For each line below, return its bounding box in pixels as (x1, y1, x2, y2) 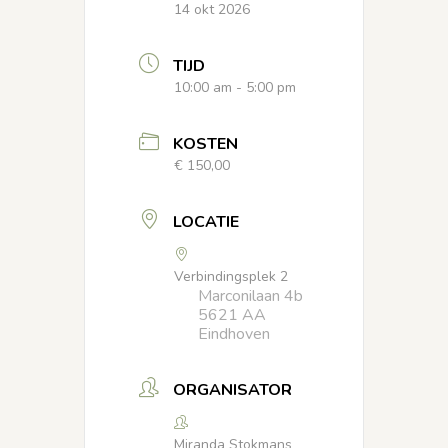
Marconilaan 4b (198, 285, 303, 308)
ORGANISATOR (173, 379, 292, 402)
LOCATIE (173, 211, 239, 234)
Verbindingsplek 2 (174, 267, 288, 287)
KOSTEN (173, 133, 238, 156)
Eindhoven (198, 323, 270, 346)
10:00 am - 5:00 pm (174, 78, 296, 98)
